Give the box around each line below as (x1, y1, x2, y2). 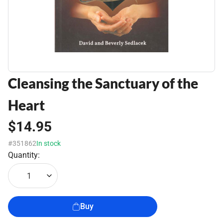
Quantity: (8, 150, 40, 160)
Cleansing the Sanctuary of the (8, 75, 198, 92)
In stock (36, 139, 61, 147)
